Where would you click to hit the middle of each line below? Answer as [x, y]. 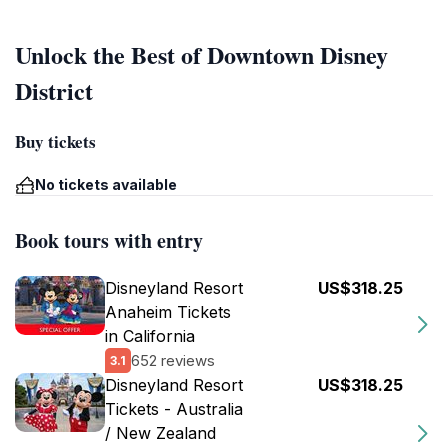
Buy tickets [55, 141]
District [54, 90]
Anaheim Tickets [168, 312]
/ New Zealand [160, 433]
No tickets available [106, 184]
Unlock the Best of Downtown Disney [201, 54]
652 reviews [173, 360]
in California [150, 336]
